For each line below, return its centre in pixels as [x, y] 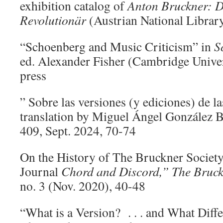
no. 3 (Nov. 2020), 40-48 [83, 186]
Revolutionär [55, 20]
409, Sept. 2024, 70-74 [78, 130]
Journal [41, 171]
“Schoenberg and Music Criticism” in [117, 46]
